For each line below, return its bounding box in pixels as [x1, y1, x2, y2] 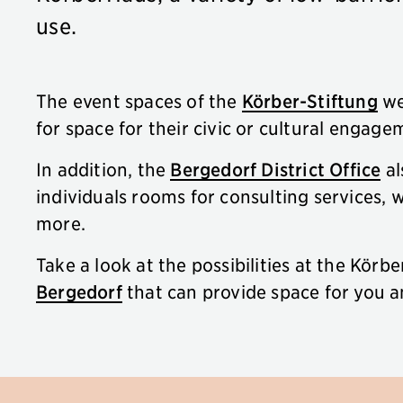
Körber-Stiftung [241, 90, 378, 112]
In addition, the [36, 158, 171, 180]
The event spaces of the [36, 90, 242, 112]
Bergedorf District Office [170, 158, 381, 180]
